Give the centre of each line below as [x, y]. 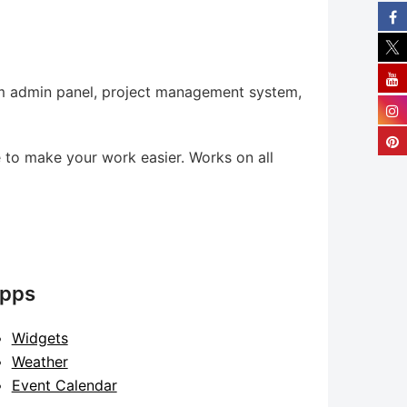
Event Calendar [64, 385]
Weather [40, 362]
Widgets [40, 338]
